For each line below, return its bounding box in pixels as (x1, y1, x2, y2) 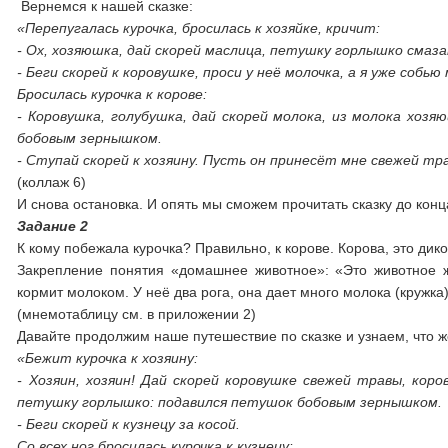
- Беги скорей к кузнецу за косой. (17, 416, 241, 432)
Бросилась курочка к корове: (17, 86, 208, 102)
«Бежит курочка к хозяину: (17, 350, 199, 366)
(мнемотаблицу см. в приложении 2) (17, 306, 257, 322)
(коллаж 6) (17, 174, 87, 190)
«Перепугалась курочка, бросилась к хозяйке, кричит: (17, 20, 381, 36)
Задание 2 (17, 218, 89, 234)
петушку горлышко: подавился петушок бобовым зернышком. (17, 394, 443, 410)
